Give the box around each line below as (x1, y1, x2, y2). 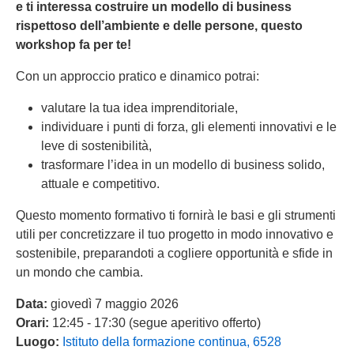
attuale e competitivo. (41, 177, 160, 191)
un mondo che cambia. (16, 265, 143, 280)
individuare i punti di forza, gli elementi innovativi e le (41, 120, 337, 134)
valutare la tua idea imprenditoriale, (41, 101, 238, 115)
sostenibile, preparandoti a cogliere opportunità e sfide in (16, 247, 333, 261)
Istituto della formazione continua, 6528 (62, 335, 281, 349)
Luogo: (16, 335, 59, 349)
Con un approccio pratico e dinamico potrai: (16, 70, 259, 84)
